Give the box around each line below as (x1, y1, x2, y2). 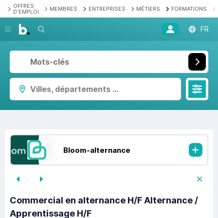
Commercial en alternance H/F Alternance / (10, 195, 198, 206)
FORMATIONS (171, 5, 207, 12)
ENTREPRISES (88, 5, 126, 12)
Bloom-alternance (63, 145, 130, 155)
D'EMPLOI (13, 8, 39, 15)
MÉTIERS (136, 5, 160, 12)
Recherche (37, 25, 73, 33)
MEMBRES (50, 5, 77, 12)
